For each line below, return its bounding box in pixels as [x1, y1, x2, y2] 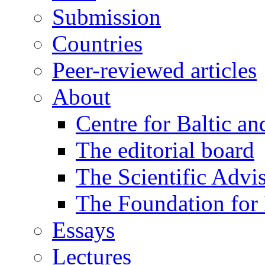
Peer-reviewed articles [52, 57, 257, 83]
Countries [52, 30, 143, 56]
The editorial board [76, 137, 254, 163]
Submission [52, 4, 161, 30]
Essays [52, 216, 115, 243]
